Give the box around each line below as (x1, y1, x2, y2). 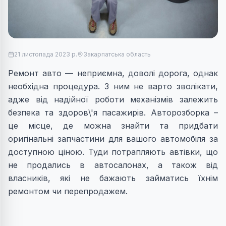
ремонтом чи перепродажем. (8, 186, 128, 197)
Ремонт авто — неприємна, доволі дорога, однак (8, 68, 218, 79)
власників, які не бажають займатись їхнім (8, 173, 218, 184)
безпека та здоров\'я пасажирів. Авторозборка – (8, 107, 218, 118)
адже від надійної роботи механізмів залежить (8, 94, 218, 105)
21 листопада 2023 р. (14, 50, 77, 59)
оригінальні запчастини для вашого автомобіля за (8, 134, 218, 144)
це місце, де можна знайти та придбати (8, 121, 218, 131)
